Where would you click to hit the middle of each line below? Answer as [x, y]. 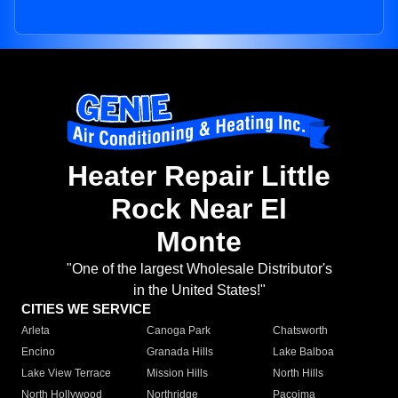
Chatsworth [300, 331]
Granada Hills [180, 352]
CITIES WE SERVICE [86, 309]
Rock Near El [199, 209]
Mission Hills [178, 374]
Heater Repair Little [199, 176]
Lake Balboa [303, 352]
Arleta [36, 331]
